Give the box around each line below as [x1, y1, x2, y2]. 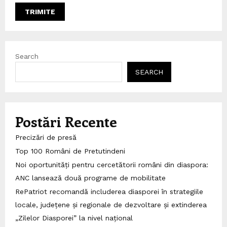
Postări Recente [15, 111, 117, 131]
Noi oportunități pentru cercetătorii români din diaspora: [15, 160, 208, 169]
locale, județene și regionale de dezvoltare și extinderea [15, 200, 207, 209]
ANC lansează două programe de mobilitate [15, 173, 166, 182]
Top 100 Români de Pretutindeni [15, 146, 125, 155]
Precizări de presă [15, 133, 77, 141]
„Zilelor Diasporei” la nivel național [15, 213, 133, 222]
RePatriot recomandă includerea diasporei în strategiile [15, 187, 203, 196]
